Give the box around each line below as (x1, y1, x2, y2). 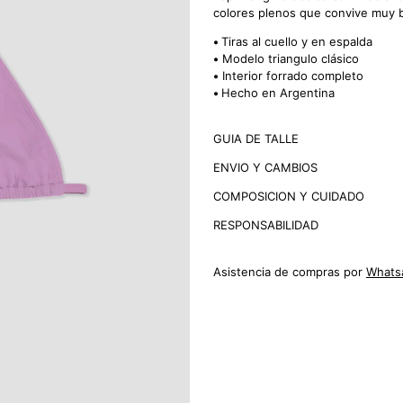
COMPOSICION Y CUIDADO (213, 189, 364, 203)
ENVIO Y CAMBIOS (213, 160, 318, 175)
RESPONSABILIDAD (213, 218, 318, 232)
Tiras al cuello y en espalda (221, 33, 372, 49)
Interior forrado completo (219, 67, 363, 83)
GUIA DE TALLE (213, 131, 299, 146)
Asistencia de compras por (213, 264, 366, 279)
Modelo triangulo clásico (219, 50, 359, 66)
